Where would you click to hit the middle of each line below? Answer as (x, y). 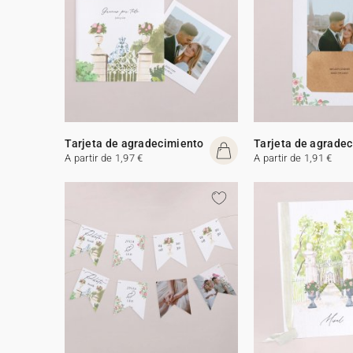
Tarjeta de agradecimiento (134, 143)
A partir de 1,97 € (104, 158)
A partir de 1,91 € (293, 158)
